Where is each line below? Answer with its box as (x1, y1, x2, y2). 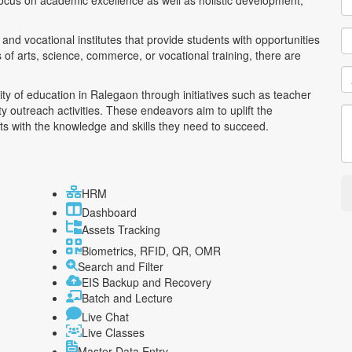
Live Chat (82, 308, 129, 324)
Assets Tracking (82, 222, 160, 238)
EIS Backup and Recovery (82, 273, 211, 290)
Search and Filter (78, 258, 163, 274)
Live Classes (82, 324, 145, 340)
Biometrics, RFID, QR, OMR (82, 242, 221, 258)
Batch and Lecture (82, 289, 173, 306)
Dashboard (82, 204, 137, 221)
